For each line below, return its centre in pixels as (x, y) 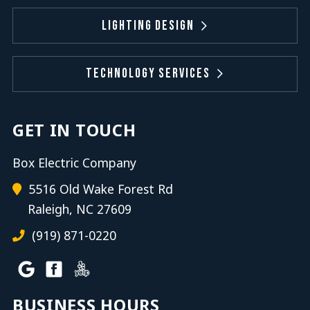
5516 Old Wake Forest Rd (99, 189)
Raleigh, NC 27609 (79, 209)
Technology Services (148, 74)
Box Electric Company (74, 163)
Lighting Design (148, 26)
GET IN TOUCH (74, 130)
